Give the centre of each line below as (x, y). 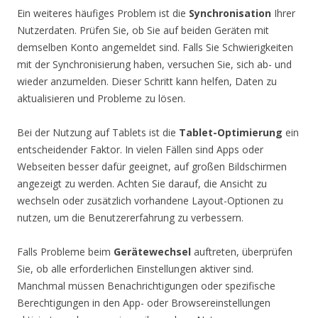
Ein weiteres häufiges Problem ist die (103, 13)
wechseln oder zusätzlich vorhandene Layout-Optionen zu (150, 200)
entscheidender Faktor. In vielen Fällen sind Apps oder (140, 149)
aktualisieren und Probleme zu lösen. (101, 98)
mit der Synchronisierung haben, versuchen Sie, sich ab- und (154, 64)
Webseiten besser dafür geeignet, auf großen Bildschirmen (152, 166)
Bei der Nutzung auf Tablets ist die (98, 132)
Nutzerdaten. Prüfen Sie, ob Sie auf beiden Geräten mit (143, 30)
